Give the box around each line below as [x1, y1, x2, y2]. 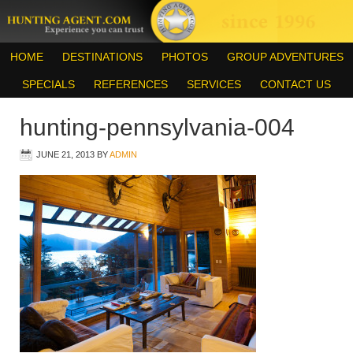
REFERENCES [94, 77, 168, 91]
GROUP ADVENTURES [226, 50, 344, 63]
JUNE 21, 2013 [36, 149, 95, 159]
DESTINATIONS [61, 50, 143, 63]
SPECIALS [22, 77, 75, 91]
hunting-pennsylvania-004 [20, 113, 295, 140]
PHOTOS [161, 50, 208, 63]
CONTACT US [260, 77, 331, 91]
